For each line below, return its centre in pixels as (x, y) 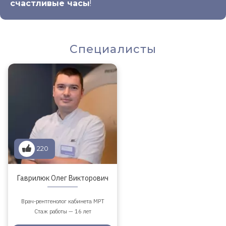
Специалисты (113, 49)
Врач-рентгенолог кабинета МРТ (63, 201)
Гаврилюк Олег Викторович (63, 178)
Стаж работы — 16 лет (63, 211)
